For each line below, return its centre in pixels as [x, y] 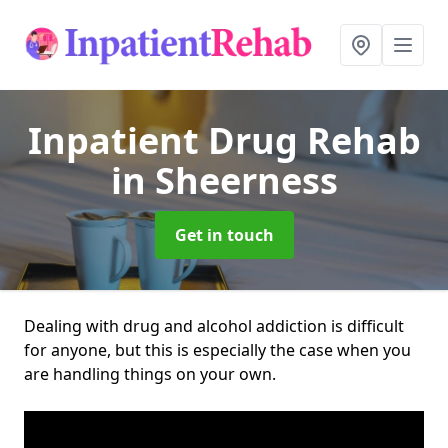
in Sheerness [224, 180]
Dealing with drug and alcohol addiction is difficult [214, 326]
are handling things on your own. [152, 374]
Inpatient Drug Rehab [224, 140]
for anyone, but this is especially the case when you [217, 350]
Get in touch [224, 235]
